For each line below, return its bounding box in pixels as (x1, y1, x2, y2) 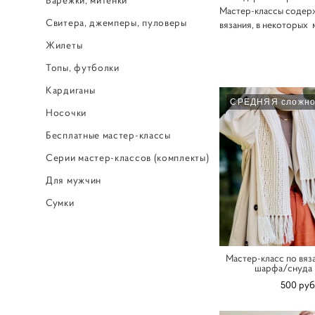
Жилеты (46, 38, 83, 51)
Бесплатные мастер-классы (46, 128, 171, 141)
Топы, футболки (46, 60, 120, 74)
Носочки (46, 105, 86, 119)
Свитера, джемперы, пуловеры (46, 15, 187, 29)
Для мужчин (46, 173, 101, 186)
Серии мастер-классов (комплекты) (46, 150, 210, 164)
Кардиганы (46, 83, 96, 96)
